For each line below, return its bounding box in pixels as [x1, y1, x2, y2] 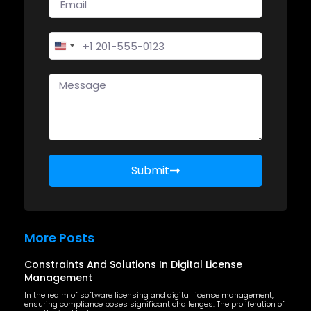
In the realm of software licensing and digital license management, [24, 289, 274, 301]
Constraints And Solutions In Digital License [24, 258, 242, 272]
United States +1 [60, 43, 148, 58]
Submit [131, 162, 169, 179]
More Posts [24, 229, 94, 247]
